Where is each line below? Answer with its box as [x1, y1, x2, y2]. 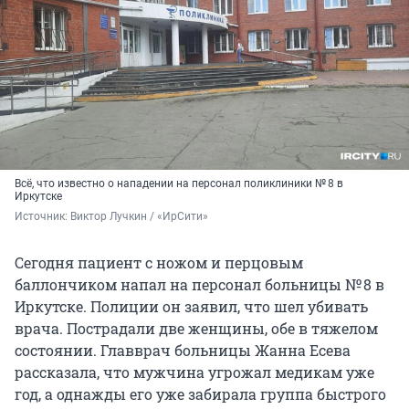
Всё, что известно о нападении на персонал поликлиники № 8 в [15, 177, 343, 191]
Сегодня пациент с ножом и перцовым [15, 253, 303, 273]
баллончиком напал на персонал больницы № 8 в [15, 275, 384, 295]
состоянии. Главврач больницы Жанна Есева [15, 341, 351, 361]
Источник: [15, 210, 70, 224]
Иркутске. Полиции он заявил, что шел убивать [15, 297, 368, 317]
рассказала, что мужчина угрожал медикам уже [15, 362, 374, 383]
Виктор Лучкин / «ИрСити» [70, 210, 208, 224]
